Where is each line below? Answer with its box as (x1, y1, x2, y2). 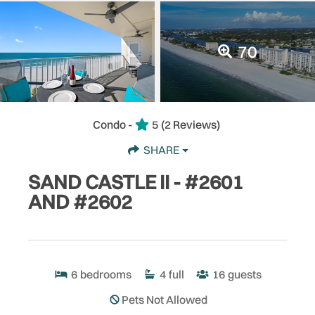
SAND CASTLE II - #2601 (28, 169, 243, 194)
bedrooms (79, 266, 131, 281)
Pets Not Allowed (122, 292, 207, 307)
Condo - (92, 117, 132, 131)
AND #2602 (28, 189, 132, 214)
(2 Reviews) (160, 117, 220, 131)
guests (227, 266, 262, 281)
